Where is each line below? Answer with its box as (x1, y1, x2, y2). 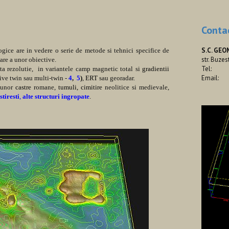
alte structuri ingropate (22, 93, 89, 100)
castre (15, 83, 31, 91)
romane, (31, 83, 58, 91)
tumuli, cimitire (58, 83, 105, 91)
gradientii (142, 65, 169, 73)
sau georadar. (98, 74, 135, 82)
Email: (201, 74, 219, 82)
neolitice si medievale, (105, 83, 169, 91)
